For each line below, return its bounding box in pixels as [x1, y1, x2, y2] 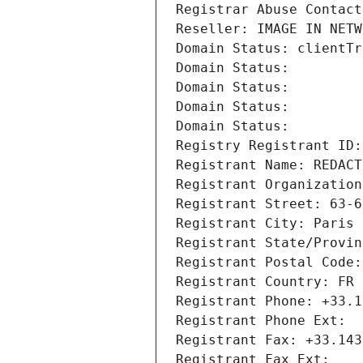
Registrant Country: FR [176, 274, 354, 290]
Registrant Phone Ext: [176, 313, 346, 329]
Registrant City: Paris [176, 216, 354, 232]
